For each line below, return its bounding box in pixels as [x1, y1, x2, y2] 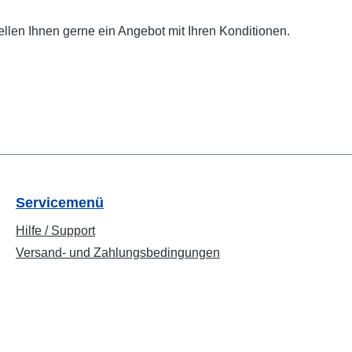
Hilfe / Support [16, 224, 95, 237]
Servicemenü [16, 195, 104, 211]
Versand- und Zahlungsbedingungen [16, 246, 220, 259]
